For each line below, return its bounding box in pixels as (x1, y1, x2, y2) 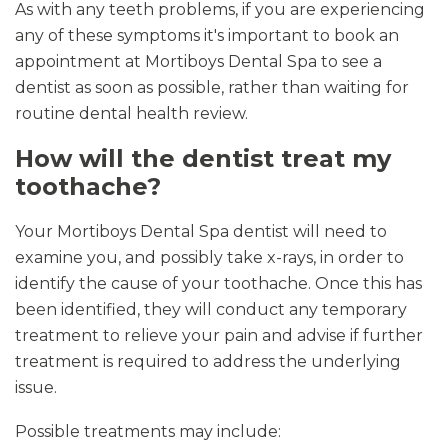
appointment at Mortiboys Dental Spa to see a (15, 52, 382, 71)
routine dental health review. (15, 104, 248, 123)
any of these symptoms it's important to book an (15, 26, 399, 45)
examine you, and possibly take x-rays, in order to (15, 248, 404, 267)
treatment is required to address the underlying (15, 352, 401, 371)
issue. (15, 378, 57, 397)
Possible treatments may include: (15, 422, 281, 441)
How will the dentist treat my (15, 144, 391, 173)
